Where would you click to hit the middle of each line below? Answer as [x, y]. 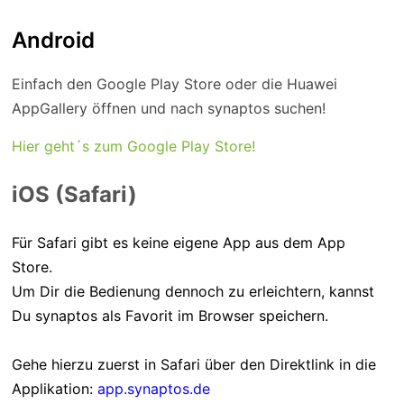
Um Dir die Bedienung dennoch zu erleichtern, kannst [193, 291]
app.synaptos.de [156, 388]
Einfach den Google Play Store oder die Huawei [174, 83]
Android [53, 40]
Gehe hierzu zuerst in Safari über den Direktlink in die [193, 364]
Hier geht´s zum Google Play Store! [133, 146]
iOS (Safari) [77, 194]
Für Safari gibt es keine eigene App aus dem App [178, 242]
